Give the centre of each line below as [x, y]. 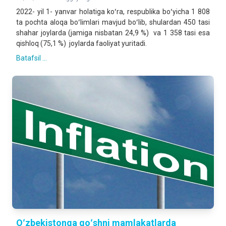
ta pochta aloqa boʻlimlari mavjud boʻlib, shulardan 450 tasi [113, 22]
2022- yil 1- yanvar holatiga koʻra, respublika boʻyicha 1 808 [113, 12]
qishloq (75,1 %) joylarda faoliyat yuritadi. [81, 43]
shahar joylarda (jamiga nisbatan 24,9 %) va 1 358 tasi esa [113, 33]
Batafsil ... [32, 58]
